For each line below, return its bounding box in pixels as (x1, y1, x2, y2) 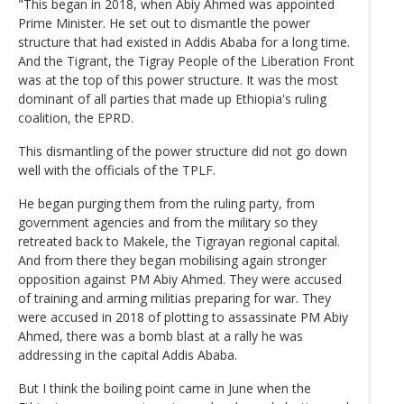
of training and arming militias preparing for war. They (18, 289, 331, 307)
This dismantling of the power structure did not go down (18, 142, 347, 160)
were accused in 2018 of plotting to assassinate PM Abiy (18, 308, 348, 326)
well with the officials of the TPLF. (18, 161, 216, 179)
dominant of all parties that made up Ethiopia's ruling (18, 89, 326, 107)
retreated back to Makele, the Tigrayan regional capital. (18, 232, 340, 250)
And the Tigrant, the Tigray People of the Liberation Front (18, 51, 354, 69)
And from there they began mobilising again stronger (18, 251, 326, 269)
